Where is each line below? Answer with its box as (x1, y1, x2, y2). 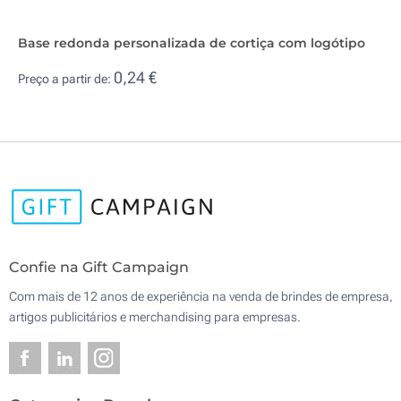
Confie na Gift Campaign (9, 259, 189, 277)
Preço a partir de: (18, 72, 114, 87)
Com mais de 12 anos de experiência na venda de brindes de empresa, (9, 289, 393, 304)
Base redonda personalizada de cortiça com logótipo (18, 34, 365, 51)
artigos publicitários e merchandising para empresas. (9, 310, 301, 325)
